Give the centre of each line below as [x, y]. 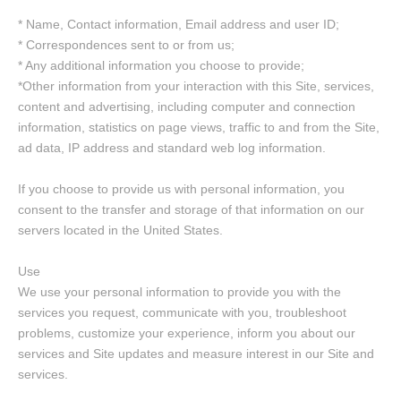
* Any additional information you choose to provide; [161, 65]
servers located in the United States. [120, 230]
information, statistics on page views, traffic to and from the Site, [199, 127]
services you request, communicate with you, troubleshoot [182, 312]
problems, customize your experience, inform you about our [187, 333]
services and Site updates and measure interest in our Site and [196, 354]
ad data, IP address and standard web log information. [172, 148]
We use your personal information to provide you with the [179, 292]
